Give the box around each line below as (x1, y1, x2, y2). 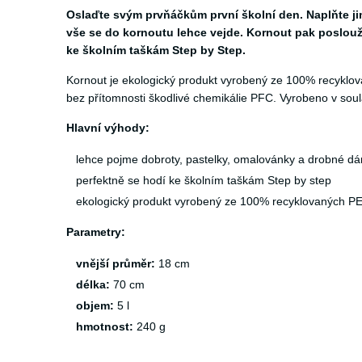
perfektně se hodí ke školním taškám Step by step (76, 174, 331, 187)
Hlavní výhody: (66, 121, 149, 134)
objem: (76, 299, 114, 312)
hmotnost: (76, 320, 133, 333)
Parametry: (66, 225, 125, 238)
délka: (76, 278, 110, 291)
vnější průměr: (76, 257, 155, 270)
